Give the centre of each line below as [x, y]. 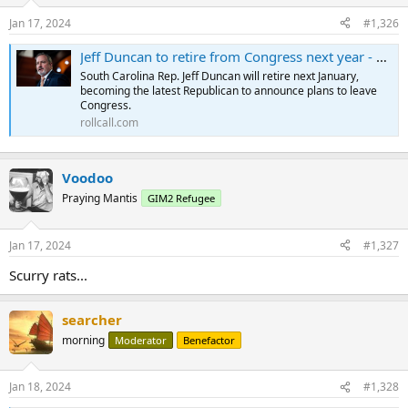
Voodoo [87, 178]
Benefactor [209, 340]
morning [83, 340]
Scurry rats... [48, 275]
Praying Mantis [100, 199]
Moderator [141, 340]
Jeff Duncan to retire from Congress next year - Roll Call [228, 56]
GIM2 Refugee [181, 199]
